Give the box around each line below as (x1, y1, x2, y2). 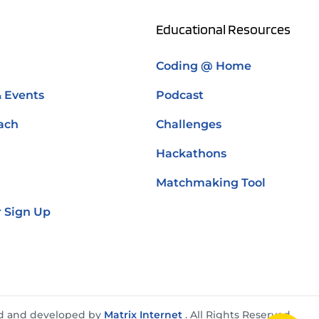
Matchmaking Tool (156, 176, 266, 190)
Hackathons (156, 147, 226, 161)
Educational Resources (156, 21, 291, 38)
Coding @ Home (156, 59, 251, 73)
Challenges (156, 117, 221, 132)
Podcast (156, 88, 204, 103)
